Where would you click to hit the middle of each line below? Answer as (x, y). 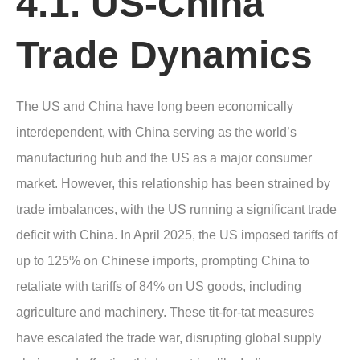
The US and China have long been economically (155, 106)
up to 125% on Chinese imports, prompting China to (163, 260)
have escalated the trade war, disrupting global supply (169, 337)
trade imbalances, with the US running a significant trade (176, 209)
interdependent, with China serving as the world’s (156, 132)
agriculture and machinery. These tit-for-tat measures (165, 312)
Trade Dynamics (164, 55)
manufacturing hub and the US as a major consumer (164, 157)
